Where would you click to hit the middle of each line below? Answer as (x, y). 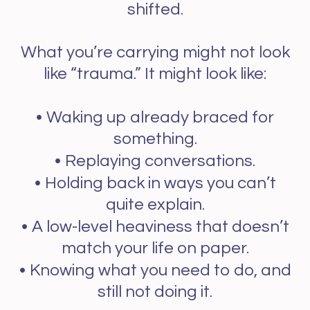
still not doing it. (155, 291)
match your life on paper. (155, 248)
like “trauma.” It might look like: (155, 73)
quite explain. (155, 204)
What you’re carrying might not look (155, 52)
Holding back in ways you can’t (160, 183)
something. (155, 138)
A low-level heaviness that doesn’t (160, 226)
